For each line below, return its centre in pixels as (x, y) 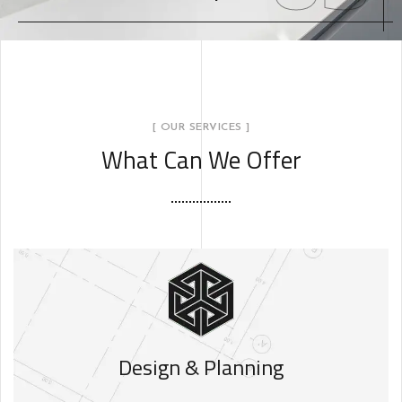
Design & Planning (201, 367)
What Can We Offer (201, 159)
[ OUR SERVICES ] (201, 127)
